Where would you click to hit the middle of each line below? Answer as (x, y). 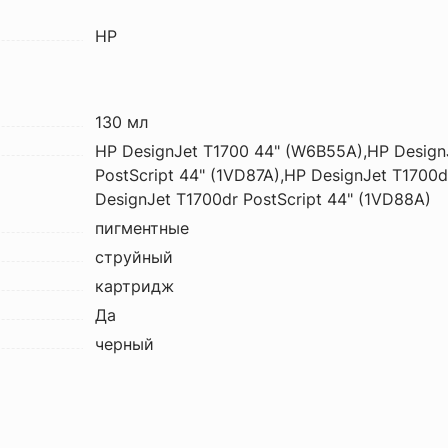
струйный (133, 257)
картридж (134, 286)
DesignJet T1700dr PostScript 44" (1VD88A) (262, 199)
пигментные (141, 228)
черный (124, 344)
